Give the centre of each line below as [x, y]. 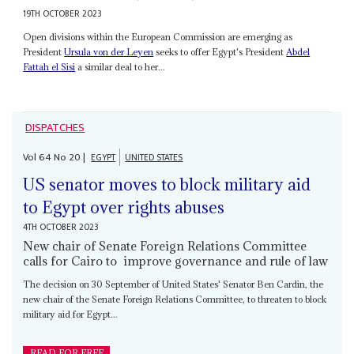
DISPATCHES [55, 128]
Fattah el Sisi [49, 66]
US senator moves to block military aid [167, 185]
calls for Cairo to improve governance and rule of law [176, 261]
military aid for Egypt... [71, 314]
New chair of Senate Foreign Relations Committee [165, 246]
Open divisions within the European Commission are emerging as [158, 36]
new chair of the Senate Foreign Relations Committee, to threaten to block [175, 299]
